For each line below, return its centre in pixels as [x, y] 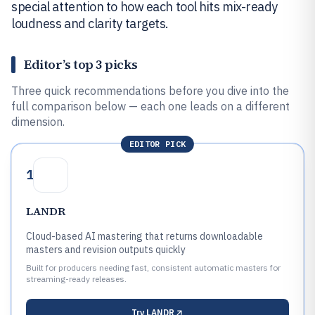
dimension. [38, 122]
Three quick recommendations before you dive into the [150, 91]
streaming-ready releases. [76, 279]
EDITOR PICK [157, 144]
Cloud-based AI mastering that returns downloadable [144, 236]
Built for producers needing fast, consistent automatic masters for [153, 268]
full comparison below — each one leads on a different [150, 106]
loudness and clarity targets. [90, 24]
